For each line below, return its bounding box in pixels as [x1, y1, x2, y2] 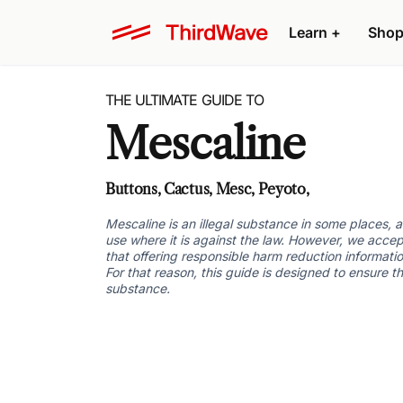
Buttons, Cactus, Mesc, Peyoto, [105, 180, 309, 198]
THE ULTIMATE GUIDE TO [105, 91, 264, 109]
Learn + [289, 23, 341, 41]
